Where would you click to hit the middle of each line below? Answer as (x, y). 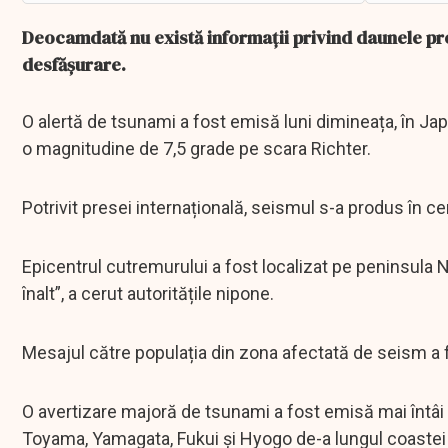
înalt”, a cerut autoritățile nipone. (150, 294)
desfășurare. (76, 65)
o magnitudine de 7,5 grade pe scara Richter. (198, 149)
